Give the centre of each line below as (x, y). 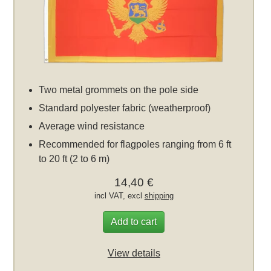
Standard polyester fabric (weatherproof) (125, 108)
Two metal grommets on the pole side (119, 90)
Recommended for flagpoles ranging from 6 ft (135, 145)
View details (134, 253)
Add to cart (134, 222)
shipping (159, 196)
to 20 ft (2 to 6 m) (74, 159)
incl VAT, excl (119, 196)
